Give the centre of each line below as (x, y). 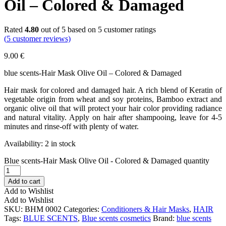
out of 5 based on (68, 30)
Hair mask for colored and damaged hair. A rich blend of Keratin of (113, 90)
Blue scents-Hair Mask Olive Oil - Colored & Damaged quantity (107, 161)
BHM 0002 (43, 209)
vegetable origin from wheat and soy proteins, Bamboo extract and (113, 99)
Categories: (82, 209)
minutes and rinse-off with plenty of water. (71, 127)
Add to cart (24, 182)
